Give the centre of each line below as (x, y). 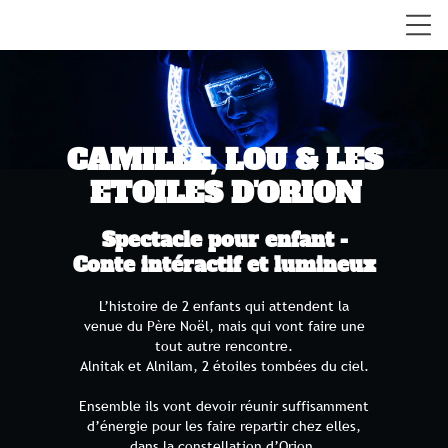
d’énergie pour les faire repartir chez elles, (224, 426)
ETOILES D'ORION (225, 193)
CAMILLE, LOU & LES (225, 160)
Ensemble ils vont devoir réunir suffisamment (224, 406)
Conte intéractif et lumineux (224, 265)
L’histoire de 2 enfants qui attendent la (224, 306)
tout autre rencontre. (224, 346)
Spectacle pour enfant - (224, 240)
